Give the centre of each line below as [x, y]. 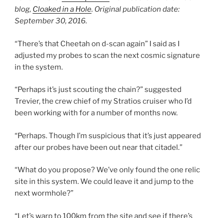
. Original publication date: [136, 9]
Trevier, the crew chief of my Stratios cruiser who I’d [103, 101]
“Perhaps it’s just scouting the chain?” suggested [98, 90]
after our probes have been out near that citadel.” [99, 147]
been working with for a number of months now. [96, 113]
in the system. [39, 67]
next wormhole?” [44, 193]
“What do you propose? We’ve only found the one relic [107, 170]
